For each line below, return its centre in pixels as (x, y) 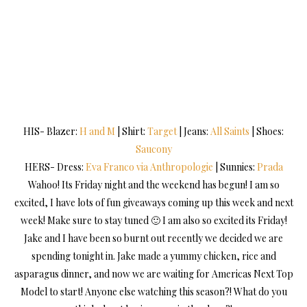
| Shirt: (131, 132)
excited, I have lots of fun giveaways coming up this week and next (153, 203)
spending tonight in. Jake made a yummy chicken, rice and (153, 256)
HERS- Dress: (55, 167)
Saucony (153, 149)
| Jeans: (194, 132)
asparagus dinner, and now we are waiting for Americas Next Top (153, 274)
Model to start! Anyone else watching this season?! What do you (153, 292)
